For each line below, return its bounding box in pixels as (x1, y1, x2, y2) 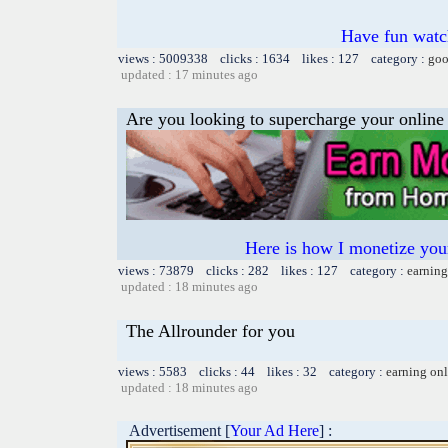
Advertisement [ (118, 421, 230, 439)
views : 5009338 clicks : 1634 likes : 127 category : (118, 50, 428, 66)
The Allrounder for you (126, 320, 295, 341)
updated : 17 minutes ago (121, 66, 258, 82)
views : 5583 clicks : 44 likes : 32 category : (118, 363, 386, 379)
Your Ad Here (230, 421, 319, 439)
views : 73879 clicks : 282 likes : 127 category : (118, 262, 407, 278)
